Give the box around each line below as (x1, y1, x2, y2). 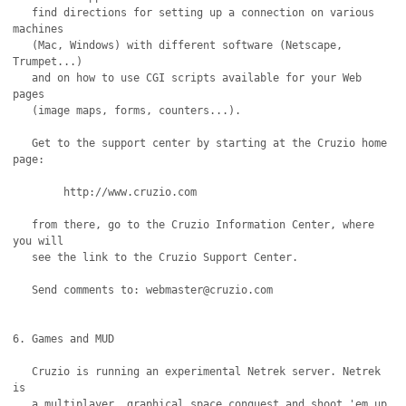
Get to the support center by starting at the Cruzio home (13, 137, 33, 150)
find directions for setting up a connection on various (13, 6, 33, 19)
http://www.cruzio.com (13, 186, 64, 198)
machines (13, 23, 64, 35)
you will (13, 235, 64, 247)
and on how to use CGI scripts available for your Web (13, 72, 33, 84)
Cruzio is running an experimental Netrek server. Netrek (13, 365, 33, 378)
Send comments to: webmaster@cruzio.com (13, 284, 33, 296)
